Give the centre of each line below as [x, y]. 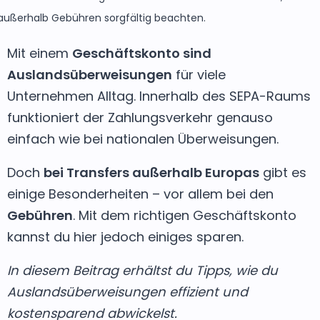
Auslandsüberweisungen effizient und [127, 292]
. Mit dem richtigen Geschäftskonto [185, 215]
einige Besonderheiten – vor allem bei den [140, 194]
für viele [199, 75]
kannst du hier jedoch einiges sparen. [125, 237]
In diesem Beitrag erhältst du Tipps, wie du [142, 270]
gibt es [283, 172]
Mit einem [40, 53]
